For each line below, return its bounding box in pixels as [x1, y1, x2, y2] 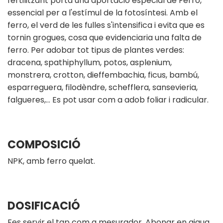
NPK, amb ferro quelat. [7, 155, 95, 167]
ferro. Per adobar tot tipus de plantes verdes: [7, 44, 184, 56]
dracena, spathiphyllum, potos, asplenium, [7, 56, 172, 68]
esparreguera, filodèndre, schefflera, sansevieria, [7, 81, 198, 93]
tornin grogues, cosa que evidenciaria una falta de [7, 31, 202, 43]
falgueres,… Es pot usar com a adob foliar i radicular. [7, 94, 209, 106]
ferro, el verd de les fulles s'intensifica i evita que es [7, 19, 205, 31]
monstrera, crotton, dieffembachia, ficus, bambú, [7, 69, 199, 81]
